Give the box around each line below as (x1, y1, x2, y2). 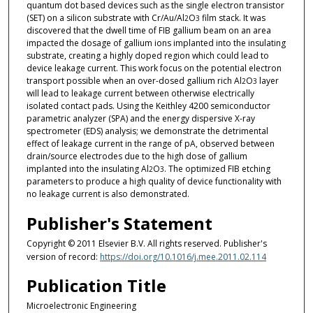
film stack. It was (199, 12, 265, 24)
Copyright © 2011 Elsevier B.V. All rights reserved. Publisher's (26, 237, 267, 249)
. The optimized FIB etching (163, 163, 270, 175)
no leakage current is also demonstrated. (26, 188, 189, 201)
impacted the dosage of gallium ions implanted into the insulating (26, 37, 286, 50)
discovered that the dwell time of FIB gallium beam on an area (26, 24, 271, 37)
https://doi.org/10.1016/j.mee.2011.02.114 (99, 250, 266, 263)
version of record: (26, 250, 100, 263)
